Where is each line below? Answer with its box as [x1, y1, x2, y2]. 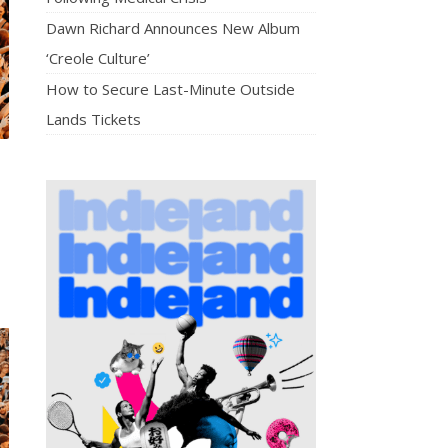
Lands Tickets [46, 109, 141, 129]
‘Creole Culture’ [46, 48, 150, 68]
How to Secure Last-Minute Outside [46, 79, 295, 99]
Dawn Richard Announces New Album [46, 18, 300, 38]
